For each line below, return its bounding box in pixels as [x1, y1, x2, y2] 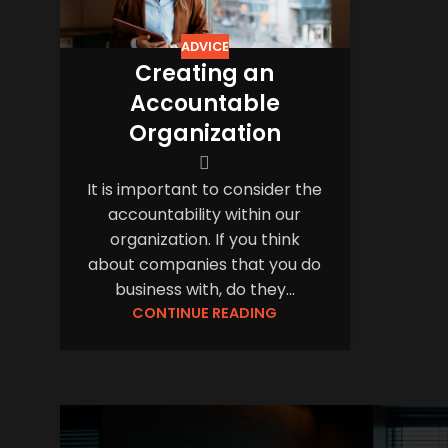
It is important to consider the [87, 178, 323, 202]
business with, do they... [114, 278, 295, 302]
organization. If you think [109, 228, 300, 252]
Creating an [135, 58, 275, 90]
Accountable [129, 88, 280, 120]
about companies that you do [88, 253, 322, 277]
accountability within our [108, 203, 302, 227]
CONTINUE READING [132, 303, 278, 324]
